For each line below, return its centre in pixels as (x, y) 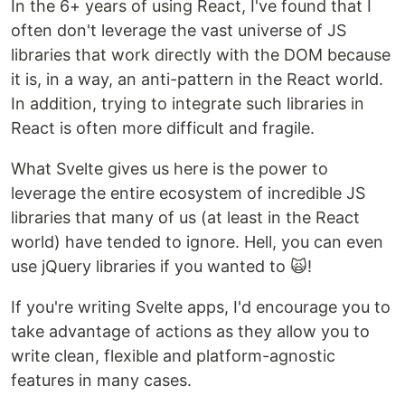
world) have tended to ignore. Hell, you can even (197, 242)
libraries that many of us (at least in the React (185, 218)
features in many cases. (101, 381)
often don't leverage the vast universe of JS (179, 31)
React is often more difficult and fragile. (163, 128)
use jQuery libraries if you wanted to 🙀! (161, 267)
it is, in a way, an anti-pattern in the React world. (197, 80)
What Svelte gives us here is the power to (170, 169)
